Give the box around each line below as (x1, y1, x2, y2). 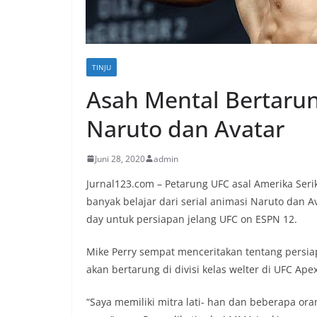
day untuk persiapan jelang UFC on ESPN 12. (86, 212, 297, 226)
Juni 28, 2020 (95, 152, 145, 165)
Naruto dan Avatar (86, 113, 284, 144)
